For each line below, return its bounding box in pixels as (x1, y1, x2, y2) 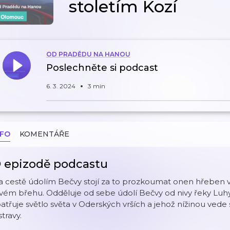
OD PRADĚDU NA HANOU (46, 50, 130, 58)
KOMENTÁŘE (20, 129, 69, 139)
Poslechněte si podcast (46, 62, 158, 73)
